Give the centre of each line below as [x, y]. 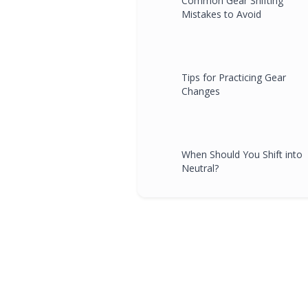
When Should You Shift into [242, 154]
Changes [201, 91]
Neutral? [200, 168]
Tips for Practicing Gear [234, 77]
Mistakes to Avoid [221, 14]
